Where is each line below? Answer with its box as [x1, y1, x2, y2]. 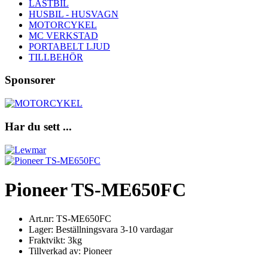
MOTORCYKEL [29, 19, 97, 30]
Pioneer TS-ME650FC [5, 178, 186, 200]
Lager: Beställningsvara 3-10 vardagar [29, 224, 173, 235]
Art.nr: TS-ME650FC [29, 214, 111, 224]
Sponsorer [5, 74, 55, 87]
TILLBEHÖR [29, 51, 83, 62]
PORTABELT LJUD [29, 41, 110, 51]
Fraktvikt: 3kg [29, 235, 82, 246]
